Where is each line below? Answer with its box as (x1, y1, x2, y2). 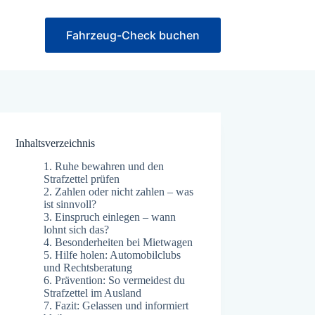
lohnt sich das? (44, 223, 110, 236)
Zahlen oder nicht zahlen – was (52, 185, 194, 198)
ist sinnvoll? (44, 198, 97, 210)
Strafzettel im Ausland (44, 286, 142, 299)
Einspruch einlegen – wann (52, 210, 176, 223)
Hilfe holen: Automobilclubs (52, 248, 181, 261)
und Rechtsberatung (44, 261, 133, 274)
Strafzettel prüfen (44, 172, 120, 185)
